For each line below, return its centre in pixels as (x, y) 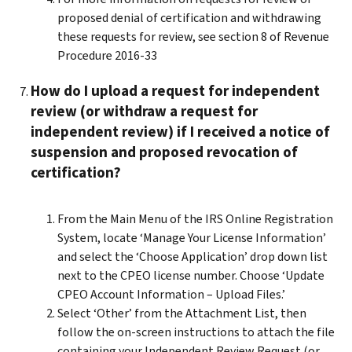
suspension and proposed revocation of (164, 152)
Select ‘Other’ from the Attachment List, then (182, 313)
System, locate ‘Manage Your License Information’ (192, 237)
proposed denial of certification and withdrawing (189, 17)
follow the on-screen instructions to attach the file (196, 332)
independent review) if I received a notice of (180, 131)
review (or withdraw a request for (144, 111)
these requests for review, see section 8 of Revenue (193, 36)
